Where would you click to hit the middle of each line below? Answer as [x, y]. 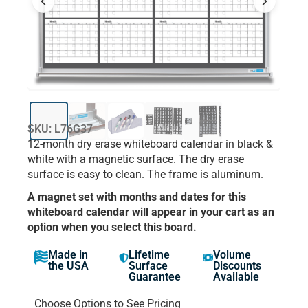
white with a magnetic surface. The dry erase [136, 159]
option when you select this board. [112, 227]
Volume [232, 254]
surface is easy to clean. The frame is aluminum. [145, 174]
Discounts [237, 265]
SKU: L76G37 [60, 129]
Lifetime [149, 254]
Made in [68, 254]
